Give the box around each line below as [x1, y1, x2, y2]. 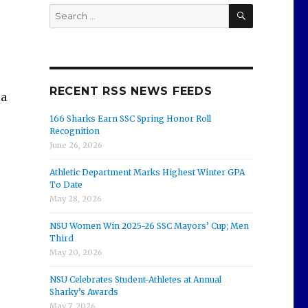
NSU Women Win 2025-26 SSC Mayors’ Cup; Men [49, 220, 249, 231]
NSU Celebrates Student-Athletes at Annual [49, 274, 221, 285]
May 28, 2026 [49, 193, 102, 203]
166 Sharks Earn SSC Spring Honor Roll [49, 113, 211, 124]
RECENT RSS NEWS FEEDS [49, 84, 212, 98]
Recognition [49, 125, 100, 136]
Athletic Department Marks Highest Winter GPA [49, 166, 245, 177]
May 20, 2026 [49, 247, 102, 257]
